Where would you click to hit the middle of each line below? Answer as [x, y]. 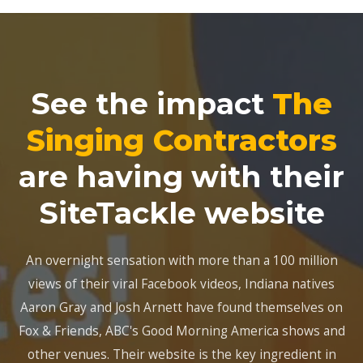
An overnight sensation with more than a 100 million [181, 261]
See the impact [152, 104]
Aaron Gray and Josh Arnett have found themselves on [181, 307]
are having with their [181, 177]
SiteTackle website [181, 214]
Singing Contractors [181, 141]
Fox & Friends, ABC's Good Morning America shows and [181, 331]
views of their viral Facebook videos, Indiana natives [181, 284]
